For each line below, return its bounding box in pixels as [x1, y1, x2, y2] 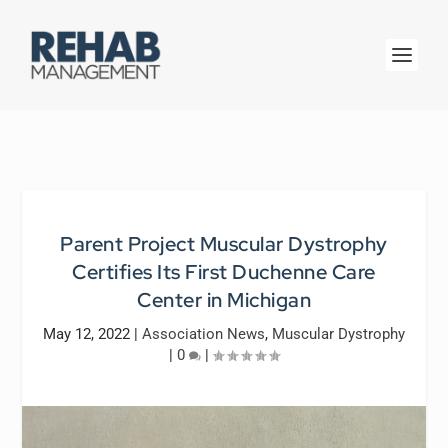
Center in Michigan [137, 287, 311, 313]
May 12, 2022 [43, 325, 130, 343]
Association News [142, 325, 265, 343]
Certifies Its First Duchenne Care [72, 259, 376, 285]
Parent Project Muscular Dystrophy [60, 231, 388, 257]
